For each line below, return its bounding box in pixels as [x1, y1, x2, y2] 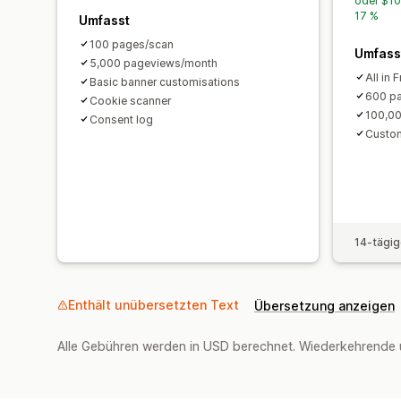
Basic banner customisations [90, 74, 240, 89]
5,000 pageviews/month [90, 55, 218, 70]
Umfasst [79, 12, 130, 28]
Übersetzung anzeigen [254, 297, 395, 313]
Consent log [90, 112, 153, 126]
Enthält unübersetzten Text [68, 296, 239, 312]
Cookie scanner [90, 93, 171, 107]
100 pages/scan [90, 37, 174, 51]
